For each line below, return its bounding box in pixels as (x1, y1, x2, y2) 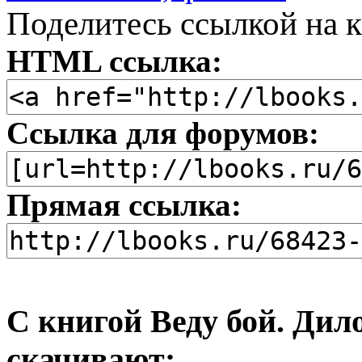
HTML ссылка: (6, 43, 222, 78)
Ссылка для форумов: (6, 115, 319, 150)
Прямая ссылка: (6, 187, 242, 222)
